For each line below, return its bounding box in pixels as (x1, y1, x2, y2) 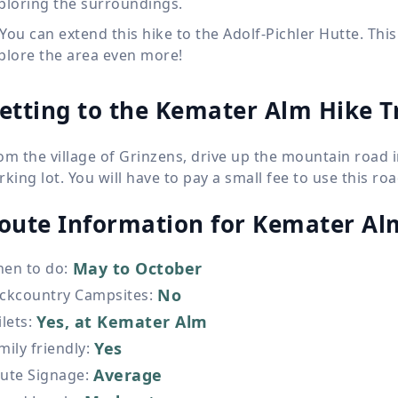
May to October (72, 257, 203, 279)
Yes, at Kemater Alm (36, 310, 208, 332)
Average (93, 363, 163, 386)
